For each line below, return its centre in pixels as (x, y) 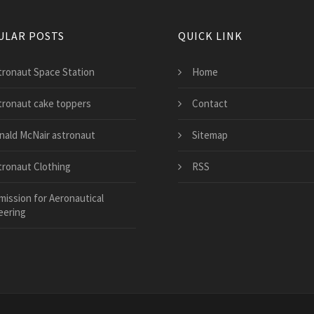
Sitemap (210, 135)
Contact (210, 103)
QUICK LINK (210, 35)
